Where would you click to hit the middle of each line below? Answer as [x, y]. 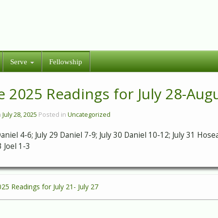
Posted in [53, 115]
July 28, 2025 [20, 115]
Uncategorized [89, 115]
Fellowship [66, 62]
